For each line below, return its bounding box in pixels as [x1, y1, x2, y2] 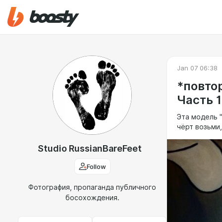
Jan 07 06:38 [177, 63, 218, 72]
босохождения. [65, 194, 119, 202]
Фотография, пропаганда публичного [28, 183, 156, 191]
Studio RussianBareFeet [38, 143, 142, 154]
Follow [86, 163, 106, 170]
